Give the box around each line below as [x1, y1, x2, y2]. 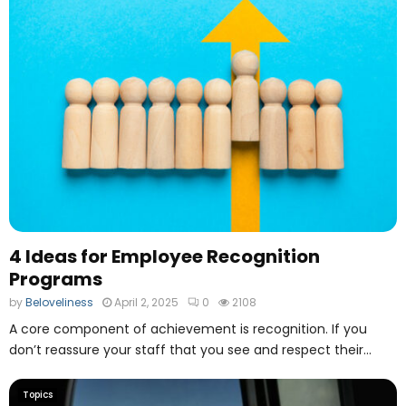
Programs [9, 266, 102, 293]
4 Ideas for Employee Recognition [9, 244, 320, 270]
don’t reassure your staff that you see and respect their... [9, 341, 372, 360]
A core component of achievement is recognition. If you [9, 320, 367, 339]
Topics [23, 388, 53, 402]
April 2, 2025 [114, 295, 179, 311]
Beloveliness [25, 295, 93, 311]
